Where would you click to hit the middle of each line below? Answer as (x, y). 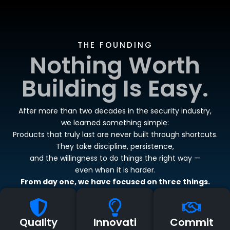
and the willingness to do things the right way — (115, 158)
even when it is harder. (115, 170)
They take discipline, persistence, (115, 147)
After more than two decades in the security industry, (115, 111)
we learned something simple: (115, 123)
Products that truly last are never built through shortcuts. (115, 135)
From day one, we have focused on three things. (115, 182)
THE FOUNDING (115, 45)
